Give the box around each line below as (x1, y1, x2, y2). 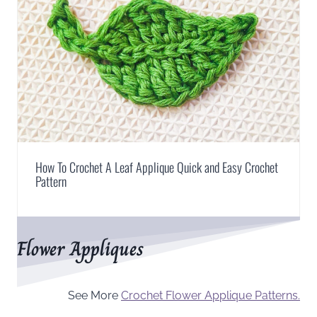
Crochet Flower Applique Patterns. (121, 288, 300, 302)
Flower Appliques (17, 233, 144, 264)
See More (68, 288, 121, 302)
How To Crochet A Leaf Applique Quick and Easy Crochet (35, 157, 278, 176)
